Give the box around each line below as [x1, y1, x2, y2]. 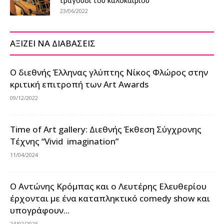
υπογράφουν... [10, 204, 69, 216]
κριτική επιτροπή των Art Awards [10, 78, 148, 90]
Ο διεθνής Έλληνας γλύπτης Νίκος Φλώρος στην [10, 66, 208, 78]
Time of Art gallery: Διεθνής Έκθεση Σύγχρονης [10, 123, 203, 135]
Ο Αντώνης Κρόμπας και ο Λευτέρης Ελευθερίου [10, 180, 206, 192]
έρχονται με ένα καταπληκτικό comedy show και [10, 192, 210, 204]
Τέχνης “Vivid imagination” [10, 135, 118, 147]
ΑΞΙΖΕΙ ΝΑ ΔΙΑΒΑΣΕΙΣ [10, 37, 95, 49]
